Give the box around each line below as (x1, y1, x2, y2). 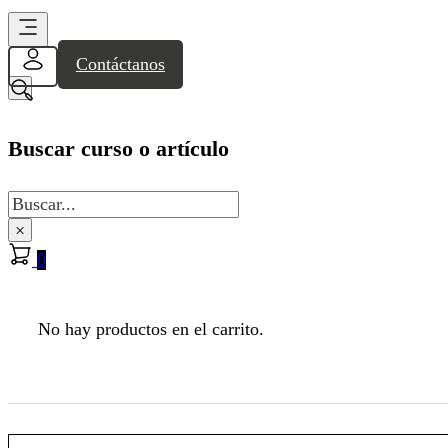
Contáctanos (75, 54, 165, 75)
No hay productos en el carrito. (38, 319, 264, 340)
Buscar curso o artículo (8, 135, 229, 161)
